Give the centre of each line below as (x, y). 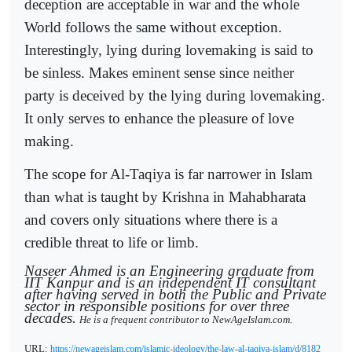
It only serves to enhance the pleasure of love (159, 118)
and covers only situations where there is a (151, 220)
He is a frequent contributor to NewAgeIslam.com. (186, 319)
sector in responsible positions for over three (157, 306)
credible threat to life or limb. (112, 243)
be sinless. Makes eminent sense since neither (159, 72)
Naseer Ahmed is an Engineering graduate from (169, 270)
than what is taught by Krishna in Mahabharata (165, 197)
